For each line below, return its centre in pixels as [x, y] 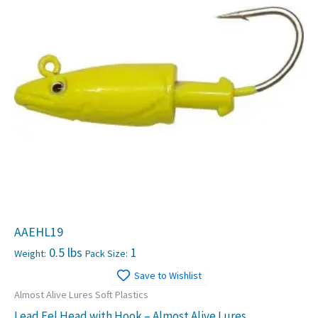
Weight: [30, 253]
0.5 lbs [66, 252]
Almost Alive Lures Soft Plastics [81, 294]
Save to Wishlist [168, 275]
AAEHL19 [39, 231]
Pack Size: [106, 253]
